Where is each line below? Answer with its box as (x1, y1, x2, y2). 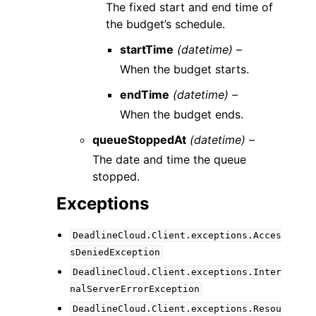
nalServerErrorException (70, 283, 200, 294)
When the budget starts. (119, 61, 249, 76)
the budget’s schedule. (106, 16, 226, 31)
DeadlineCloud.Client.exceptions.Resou (72, 303, 281, 314)
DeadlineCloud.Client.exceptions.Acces (72, 229, 281, 241)
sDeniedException (70, 246, 161, 257)
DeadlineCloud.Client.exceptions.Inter (72, 266, 281, 277)
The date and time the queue (92, 152, 247, 166)
